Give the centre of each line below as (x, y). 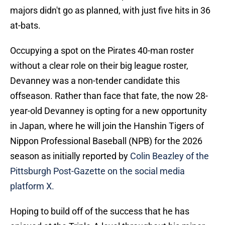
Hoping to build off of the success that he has (100, 211)
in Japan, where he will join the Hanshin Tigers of (107, 126)
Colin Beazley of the (170, 156)
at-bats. (25, 26)
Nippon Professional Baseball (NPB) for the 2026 (106, 141)
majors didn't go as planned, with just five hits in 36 (110, 11)
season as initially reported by (70, 156)
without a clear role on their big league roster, (99, 66)
